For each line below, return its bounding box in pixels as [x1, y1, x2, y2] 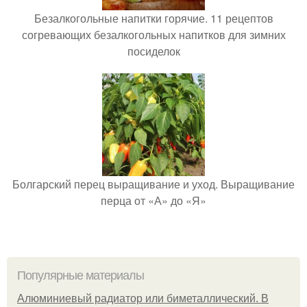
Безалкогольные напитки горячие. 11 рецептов [34, 10, 273, 26]
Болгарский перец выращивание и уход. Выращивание [12, 176, 295, 192]
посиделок [127, 43, 180, 59]
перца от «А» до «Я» [101, 193, 206, 208]
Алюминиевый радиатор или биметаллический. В [17, 293, 269, 304]
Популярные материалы [17, 269, 144, 282]
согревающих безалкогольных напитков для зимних [21, 27, 286, 42]
